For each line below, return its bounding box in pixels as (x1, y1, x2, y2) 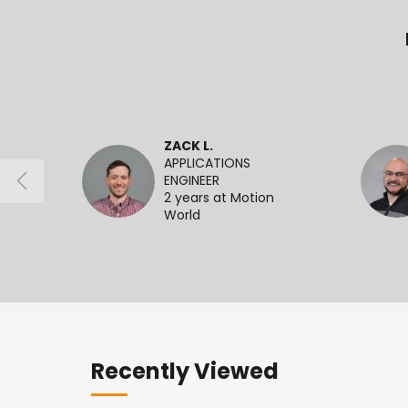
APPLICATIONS (164, 157, 250, 171)
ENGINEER (164, 174, 219, 189)
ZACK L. (164, 139, 213, 154)
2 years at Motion (164, 191, 274, 206)
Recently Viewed (91, 362, 279, 384)
